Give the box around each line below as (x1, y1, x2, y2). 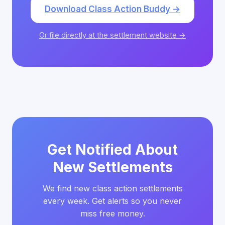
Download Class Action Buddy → (45, 4, 180, 14)
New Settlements (52, 158, 173, 176)
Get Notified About (47, 141, 178, 158)
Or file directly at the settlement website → (39, 30, 186, 39)
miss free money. (80, 208, 145, 218)
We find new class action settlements (42, 183, 183, 193)
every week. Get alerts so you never (43, 195, 182, 206)
